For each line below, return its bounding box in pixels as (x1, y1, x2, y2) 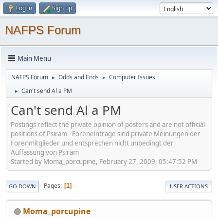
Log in (16, 4, 32, 12)
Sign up (52, 4, 72, 12)
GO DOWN (9, 182, 36, 190)
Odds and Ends (58, 73, 99, 81)
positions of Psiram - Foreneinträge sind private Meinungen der (11, 129, 200, 138)
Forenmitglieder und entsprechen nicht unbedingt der (11, 138, 174, 147)
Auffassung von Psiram (11, 147, 79, 157)
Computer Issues (109, 73, 155, 81)
